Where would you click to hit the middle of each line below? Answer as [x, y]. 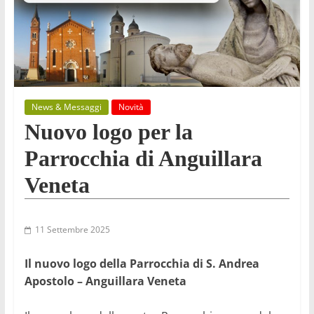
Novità [131, 107]
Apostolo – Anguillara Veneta [105, 281]
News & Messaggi [66, 107]
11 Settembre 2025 [72, 230]
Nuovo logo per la [108, 132]
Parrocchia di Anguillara [143, 159]
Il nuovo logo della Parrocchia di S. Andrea [142, 264]
